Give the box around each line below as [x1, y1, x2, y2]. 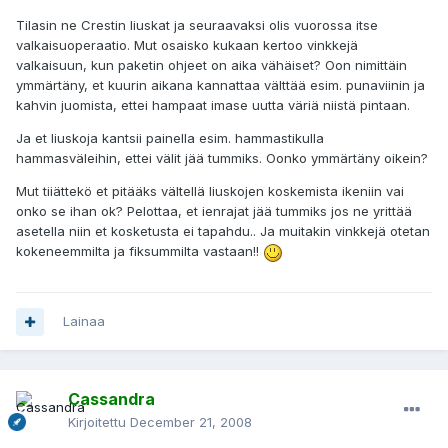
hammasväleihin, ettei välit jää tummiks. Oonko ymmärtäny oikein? [16, 150, 428, 167]
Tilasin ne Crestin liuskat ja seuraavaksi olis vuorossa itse [16, 17, 378, 34]
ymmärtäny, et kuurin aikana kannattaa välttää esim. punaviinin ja [16, 77, 425, 94]
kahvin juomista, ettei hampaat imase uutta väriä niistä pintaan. [16, 97, 410, 114]
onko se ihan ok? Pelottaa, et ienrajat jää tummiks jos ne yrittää [16, 203, 412, 220]
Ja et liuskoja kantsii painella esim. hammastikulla [16, 130, 324, 147]
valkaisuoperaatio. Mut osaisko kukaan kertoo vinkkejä [16, 37, 358, 54]
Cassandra [68, 389, 155, 410]
